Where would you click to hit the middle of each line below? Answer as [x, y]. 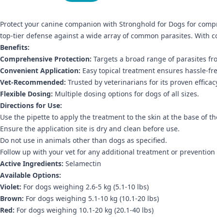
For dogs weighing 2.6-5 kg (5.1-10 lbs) [85, 186]
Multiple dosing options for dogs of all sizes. [126, 93]
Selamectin [83, 163]
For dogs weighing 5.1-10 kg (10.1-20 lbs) [91, 198]
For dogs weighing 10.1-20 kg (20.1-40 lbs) [84, 210]
